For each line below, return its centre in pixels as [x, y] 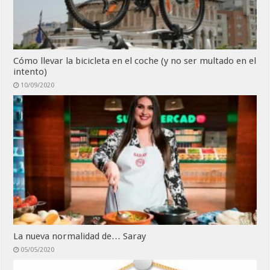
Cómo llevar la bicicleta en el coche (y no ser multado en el [135, 61]
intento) [30, 71]
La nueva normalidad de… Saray [80, 236]
